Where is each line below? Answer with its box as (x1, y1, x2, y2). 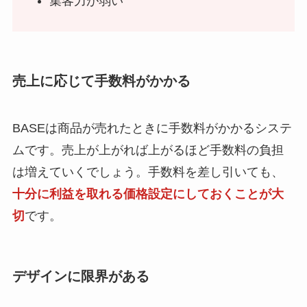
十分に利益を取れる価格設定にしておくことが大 (12, 187, 284, 201)
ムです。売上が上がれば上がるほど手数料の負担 (12, 143, 284, 158)
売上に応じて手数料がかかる (12, 73, 191, 88)
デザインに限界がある (12, 269, 149, 284)
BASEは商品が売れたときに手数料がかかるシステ (12, 121, 292, 136)
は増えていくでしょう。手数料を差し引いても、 (12, 165, 284, 180)
